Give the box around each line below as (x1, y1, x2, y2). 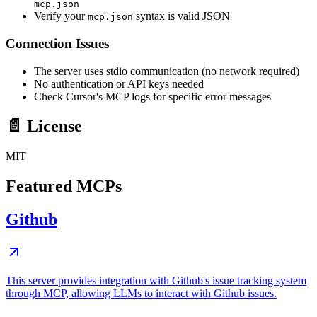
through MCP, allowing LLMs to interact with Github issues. (6, 287, 277, 300)
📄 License (6, 117, 82, 136)
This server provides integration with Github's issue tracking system (6, 275, 306, 287)
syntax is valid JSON (133, 10, 230, 23)
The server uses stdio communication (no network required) (34, 64, 299, 77)
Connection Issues (6, 35, 109, 51)
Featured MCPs (6, 177, 122, 196)
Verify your (34, 10, 88, 23)
